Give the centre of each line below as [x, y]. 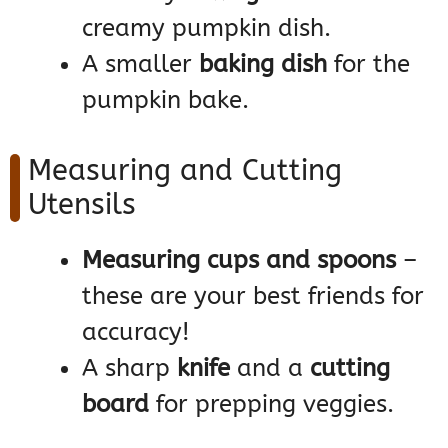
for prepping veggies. [271, 404]
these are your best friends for [253, 296]
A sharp [129, 368]
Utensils [82, 205]
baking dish [263, 64]
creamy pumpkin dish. [206, 28]
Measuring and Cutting [185, 171]
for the [368, 64]
